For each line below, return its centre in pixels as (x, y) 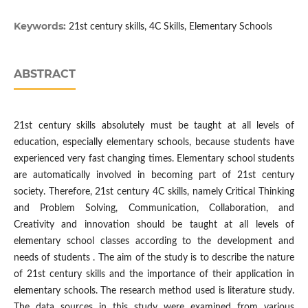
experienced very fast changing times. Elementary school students (154, 159)
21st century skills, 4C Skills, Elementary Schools (170, 27)
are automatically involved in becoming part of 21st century (154, 176)
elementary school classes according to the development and (154, 242)
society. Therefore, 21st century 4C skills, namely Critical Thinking (154, 192)
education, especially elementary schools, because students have (154, 143)
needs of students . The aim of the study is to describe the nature (154, 258)
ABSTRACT (44, 74)
